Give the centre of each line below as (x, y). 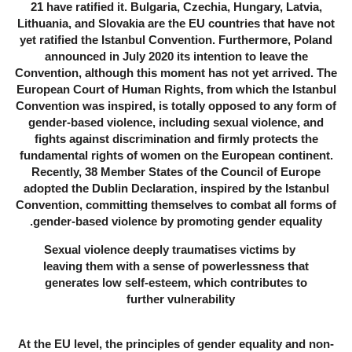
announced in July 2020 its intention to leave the (176, 57)
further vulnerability (181, 299)
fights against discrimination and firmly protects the (176, 139)
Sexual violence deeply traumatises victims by (170, 250)
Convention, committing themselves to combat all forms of (176, 205)
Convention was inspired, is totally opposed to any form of (176, 106)
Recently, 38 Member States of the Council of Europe (176, 172)
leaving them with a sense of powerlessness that (176, 266)
